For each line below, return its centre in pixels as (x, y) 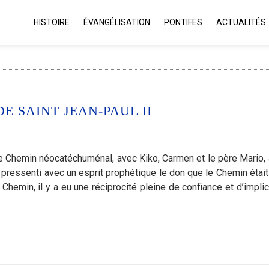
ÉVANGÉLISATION (117, 22)
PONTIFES (183, 22)
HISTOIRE (52, 22)
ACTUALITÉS (241, 22)
